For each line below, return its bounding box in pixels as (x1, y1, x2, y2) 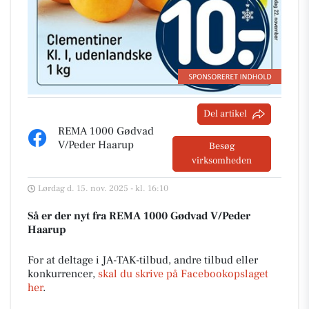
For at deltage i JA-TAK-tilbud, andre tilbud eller (28, 253, 258, 267)
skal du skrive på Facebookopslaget (98, 267, 268, 281)
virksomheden (192, 154, 252, 167)
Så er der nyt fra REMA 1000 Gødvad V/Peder (28, 209, 250, 223)
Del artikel (203, 108, 247, 120)
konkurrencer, (28, 267, 98, 281)
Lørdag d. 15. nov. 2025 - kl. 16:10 (38, 183, 168, 194)
